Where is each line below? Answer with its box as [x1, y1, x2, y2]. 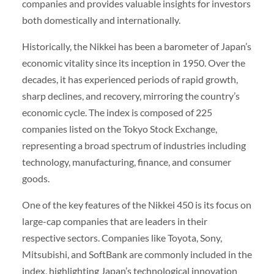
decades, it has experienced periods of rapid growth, [21, 73, 238, 85]
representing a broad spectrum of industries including [21, 139, 246, 151]
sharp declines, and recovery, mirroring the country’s [21, 89, 240, 102]
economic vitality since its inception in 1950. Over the [21, 56, 245, 68]
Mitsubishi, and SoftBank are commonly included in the [21, 248, 252, 261]
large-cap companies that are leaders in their [21, 215, 207, 228]
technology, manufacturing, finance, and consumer [21, 155, 231, 168]
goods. [21, 172, 50, 184]
